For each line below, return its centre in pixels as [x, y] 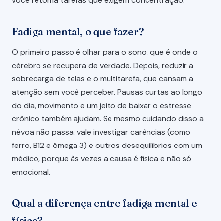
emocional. [31, 172]
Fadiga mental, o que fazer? [78, 31]
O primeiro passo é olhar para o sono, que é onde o [105, 52]
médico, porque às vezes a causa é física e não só [102, 158]
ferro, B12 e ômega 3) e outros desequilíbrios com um [107, 145]
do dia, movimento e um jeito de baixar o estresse [102, 105]
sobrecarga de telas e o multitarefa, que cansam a [103, 78]
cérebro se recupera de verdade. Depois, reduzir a [103, 65]
